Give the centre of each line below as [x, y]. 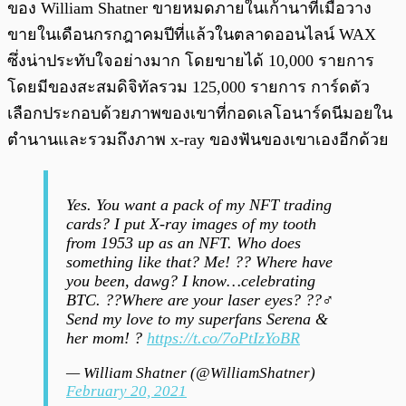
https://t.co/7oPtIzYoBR [223, 338]
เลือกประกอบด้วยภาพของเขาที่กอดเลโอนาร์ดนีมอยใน [200, 113]
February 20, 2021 [126, 391]
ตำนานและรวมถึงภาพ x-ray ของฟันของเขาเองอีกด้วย [198, 139]
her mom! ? [106, 338]
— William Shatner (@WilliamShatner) [191, 372]
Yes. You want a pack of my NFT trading [199, 204]
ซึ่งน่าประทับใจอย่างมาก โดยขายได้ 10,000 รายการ [191, 60]
